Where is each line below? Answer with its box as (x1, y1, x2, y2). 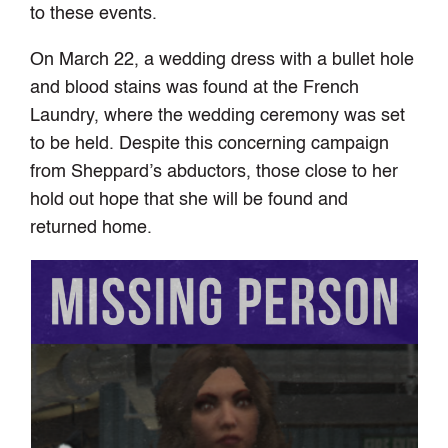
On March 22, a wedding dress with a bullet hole (30, 51, 415, 70)
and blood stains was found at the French (30, 79, 360, 98)
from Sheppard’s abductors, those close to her (30, 163, 399, 182)
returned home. (30, 219, 153, 238)
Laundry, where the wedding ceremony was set (30, 107, 406, 126)
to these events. (30, 5, 158, 24)
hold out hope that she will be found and (30, 191, 349, 210)
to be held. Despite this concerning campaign (30, 135, 390, 154)
